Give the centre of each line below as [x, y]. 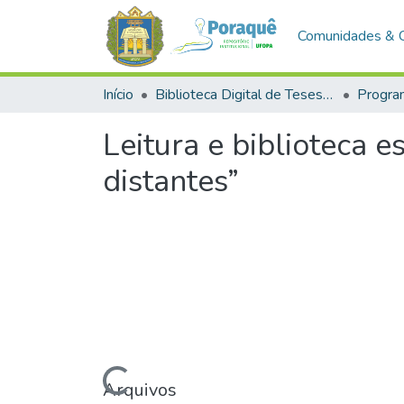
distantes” [171, 181]
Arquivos [140, 390]
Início [118, 95]
